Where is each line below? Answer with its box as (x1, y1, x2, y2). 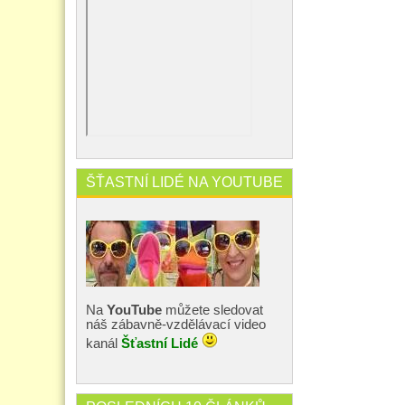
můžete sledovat (162, 302, 263, 317)
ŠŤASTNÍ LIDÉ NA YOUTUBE (86, 174, 283, 190)
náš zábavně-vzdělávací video (86, 316, 266, 332)
